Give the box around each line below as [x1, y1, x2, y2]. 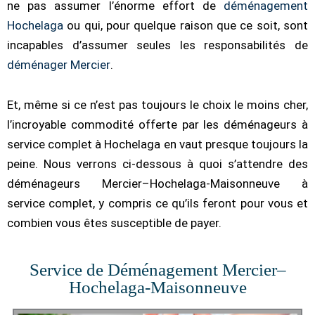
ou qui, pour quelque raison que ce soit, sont [63, 18, 308, 32]
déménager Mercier [7, 57, 110, 72]
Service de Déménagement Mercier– [29, 260, 286, 280]
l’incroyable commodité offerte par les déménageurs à [7, 117, 308, 132]
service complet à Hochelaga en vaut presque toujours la [7, 137, 308, 152]
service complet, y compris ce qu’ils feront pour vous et [7, 196, 308, 211]
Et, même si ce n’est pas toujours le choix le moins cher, [7, 98, 308, 112]
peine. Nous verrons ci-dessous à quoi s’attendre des [7, 157, 308, 172]
